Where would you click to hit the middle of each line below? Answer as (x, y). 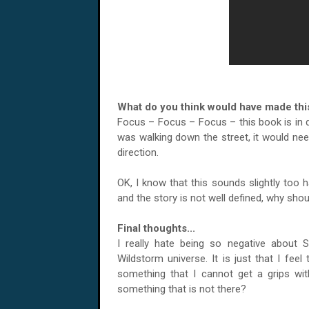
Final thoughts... (156, 228)
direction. (138, 152)
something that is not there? (182, 289)
